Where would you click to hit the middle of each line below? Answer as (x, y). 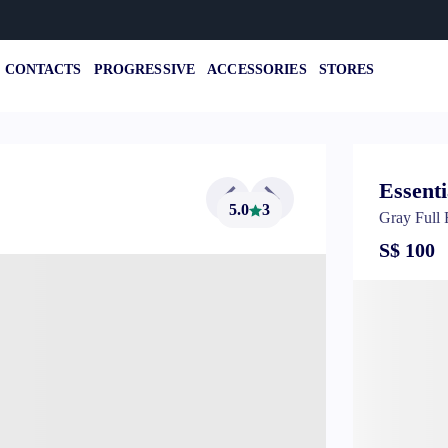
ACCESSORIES (257, 69)
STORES (346, 69)
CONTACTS (43, 69)
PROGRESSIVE (144, 69)
